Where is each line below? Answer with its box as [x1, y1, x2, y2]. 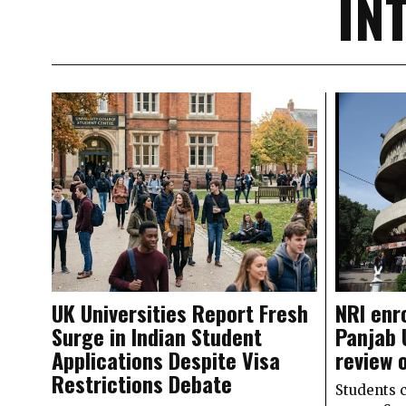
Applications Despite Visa [52, 343, 280, 376]
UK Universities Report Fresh [52, 295, 308, 329]
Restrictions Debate [52, 366, 243, 400]
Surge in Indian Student [52, 319, 262, 353]
